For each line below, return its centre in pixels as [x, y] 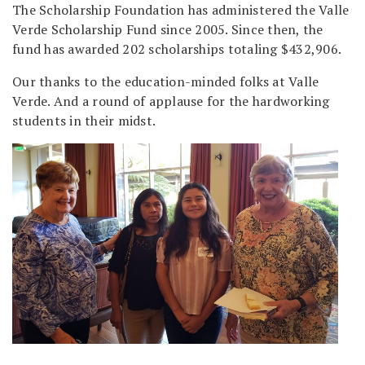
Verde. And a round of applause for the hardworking [171, 101]
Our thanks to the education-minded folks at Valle [166, 81]
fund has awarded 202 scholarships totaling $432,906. [177, 48]
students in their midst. [84, 120]
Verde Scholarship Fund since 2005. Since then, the [168, 29]
